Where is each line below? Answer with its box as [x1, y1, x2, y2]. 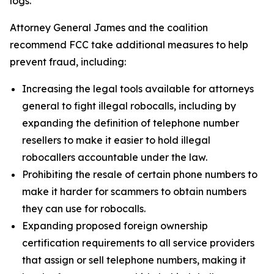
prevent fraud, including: [10, 56, 126, 68]
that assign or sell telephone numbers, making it [22, 254, 246, 266]
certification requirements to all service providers [22, 237, 254, 249]
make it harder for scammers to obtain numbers [22, 185, 246, 198]
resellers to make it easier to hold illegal [22, 134, 210, 146]
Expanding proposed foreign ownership [22, 220, 208, 232]
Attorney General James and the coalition [10, 21, 208, 34]
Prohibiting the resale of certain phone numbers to [22, 168, 257, 180]
